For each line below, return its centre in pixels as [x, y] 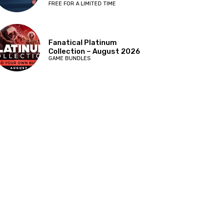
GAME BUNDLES [70, 59]
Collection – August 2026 [95, 52]
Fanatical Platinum [83, 43]
